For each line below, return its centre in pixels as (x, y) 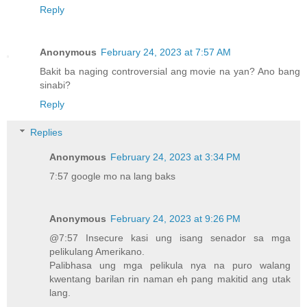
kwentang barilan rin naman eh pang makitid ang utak (170, 279)
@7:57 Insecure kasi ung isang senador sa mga (170, 238)
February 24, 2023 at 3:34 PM (176, 157)
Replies (47, 133)
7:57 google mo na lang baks (113, 176)
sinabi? (55, 85)
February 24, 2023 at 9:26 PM (176, 219)
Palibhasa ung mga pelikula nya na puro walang (170, 266)
